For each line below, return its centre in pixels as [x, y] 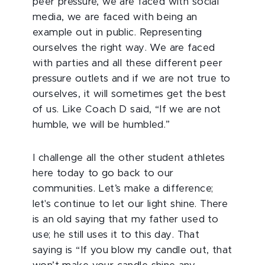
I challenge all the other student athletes [129, 158]
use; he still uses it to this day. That [116, 235]
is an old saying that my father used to [126, 219]
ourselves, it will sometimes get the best [130, 94]
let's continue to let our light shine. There [130, 204]
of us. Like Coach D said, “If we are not [127, 109]
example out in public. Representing [117, 33]
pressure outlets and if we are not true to [132, 79]
